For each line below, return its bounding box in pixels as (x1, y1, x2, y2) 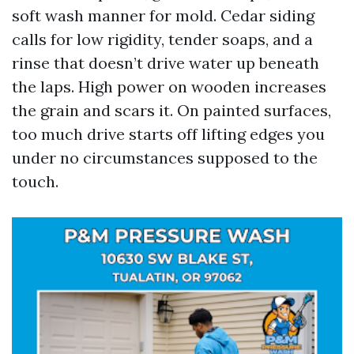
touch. (12, 171, 58, 191)
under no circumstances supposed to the (12, 148, 318, 168)
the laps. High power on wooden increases (12, 77, 326, 96)
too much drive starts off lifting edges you (12, 124, 325, 144)
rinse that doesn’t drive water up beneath (12, 53, 319, 73)
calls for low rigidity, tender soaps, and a (12, 29, 313, 49)
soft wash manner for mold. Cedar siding (12, 6, 314, 25)
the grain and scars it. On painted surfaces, (12, 100, 331, 120)
